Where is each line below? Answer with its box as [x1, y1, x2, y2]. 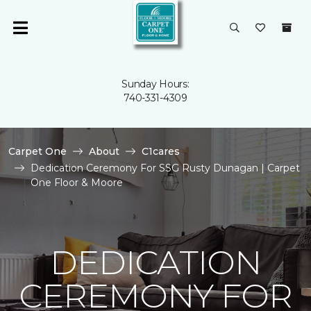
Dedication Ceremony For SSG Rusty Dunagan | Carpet [31, 162, 300, 174]
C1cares [142, 145, 180, 158]
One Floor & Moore [31, 176, 123, 189]
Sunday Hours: [121, 78, 190, 90]
